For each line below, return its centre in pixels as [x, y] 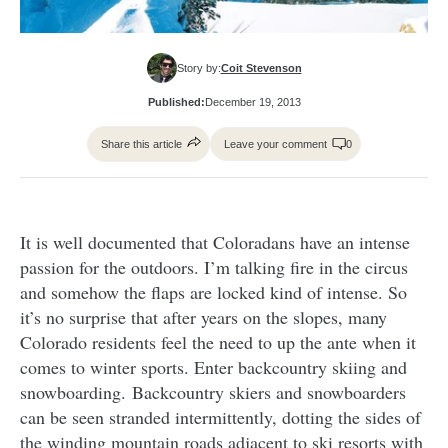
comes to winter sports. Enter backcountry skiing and [213, 367]
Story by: [198, 68]
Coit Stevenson [261, 68]
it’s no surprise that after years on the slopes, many [203, 317]
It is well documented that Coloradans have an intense [215, 242]
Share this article [141, 144]
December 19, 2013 [252, 102]
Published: [176, 102]
